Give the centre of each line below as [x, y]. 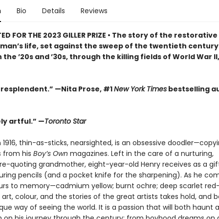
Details [53, 11]
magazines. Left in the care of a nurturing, [141, 153]
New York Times [140, 89]
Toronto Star [65, 121]
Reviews [94, 11]
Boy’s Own [50, 153]
